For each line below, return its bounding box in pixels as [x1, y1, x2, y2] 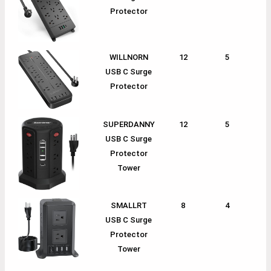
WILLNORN [109, 52, 148, 62]
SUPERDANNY [102, 119, 155, 129]
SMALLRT [110, 200, 147, 210]
